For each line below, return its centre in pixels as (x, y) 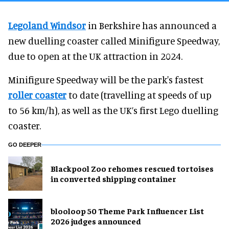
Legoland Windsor (47, 25)
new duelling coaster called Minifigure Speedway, (114, 40)
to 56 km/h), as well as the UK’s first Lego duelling (113, 110)
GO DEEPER (25, 144)
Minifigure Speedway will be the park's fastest (106, 79)
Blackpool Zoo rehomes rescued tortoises (132, 168)
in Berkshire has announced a (151, 25)
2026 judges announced (96, 221)
